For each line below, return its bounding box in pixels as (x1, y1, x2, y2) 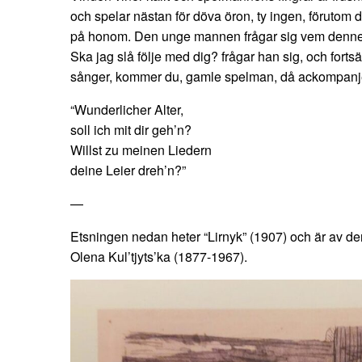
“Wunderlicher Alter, (70, 100, 183, 120)
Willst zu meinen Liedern (70, 141, 212, 160)
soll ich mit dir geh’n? (70, 120, 192, 140)
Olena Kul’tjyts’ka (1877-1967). (70, 247, 247, 267)
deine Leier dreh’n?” (70, 161, 186, 180)
